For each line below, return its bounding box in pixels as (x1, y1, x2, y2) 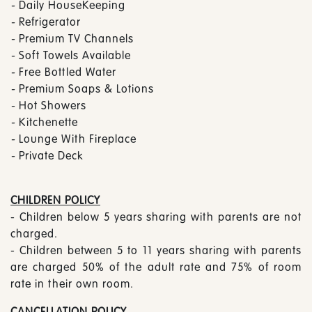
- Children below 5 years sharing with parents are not (10, 208, 302, 224)
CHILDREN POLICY (10, 192, 100, 208)
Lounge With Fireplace (15, 130, 136, 146)
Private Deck (15, 147, 83, 163)
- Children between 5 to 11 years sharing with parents (10, 242, 302, 258)
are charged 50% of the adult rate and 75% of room (10, 258, 302, 274)
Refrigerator (15, 13, 81, 29)
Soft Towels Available (15, 47, 131, 63)
